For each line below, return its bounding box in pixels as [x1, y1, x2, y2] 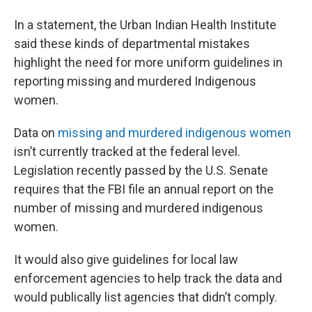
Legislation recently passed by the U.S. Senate [14, 163, 268, 178]
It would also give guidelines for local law [14, 252, 238, 267]
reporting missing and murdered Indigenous [14, 74, 256, 89]
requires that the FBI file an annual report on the [14, 182, 274, 197]
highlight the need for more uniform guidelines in [14, 55, 283, 70]
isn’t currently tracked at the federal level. [14, 144, 240, 159]
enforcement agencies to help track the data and [14, 271, 282, 286]
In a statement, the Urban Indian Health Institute [14, 17, 276, 33]
